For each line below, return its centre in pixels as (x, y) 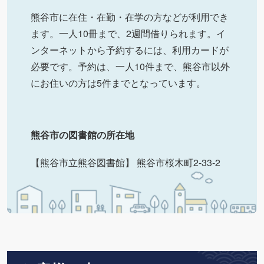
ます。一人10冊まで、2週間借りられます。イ (128, 33)
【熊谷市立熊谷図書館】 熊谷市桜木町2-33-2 (126, 162)
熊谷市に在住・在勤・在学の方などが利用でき (130, 16)
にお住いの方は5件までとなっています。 (118, 82)
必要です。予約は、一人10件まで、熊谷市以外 (130, 66)
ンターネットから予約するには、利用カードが (130, 49)
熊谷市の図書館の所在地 (82, 134)
